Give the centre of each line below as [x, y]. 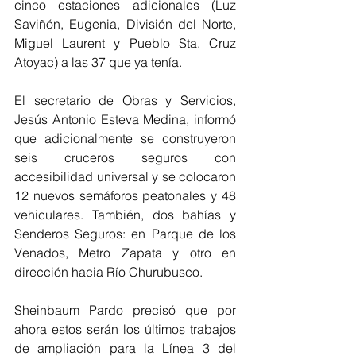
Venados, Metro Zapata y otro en [125, 253]
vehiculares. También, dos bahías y [125, 215]
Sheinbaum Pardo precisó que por [125, 310]
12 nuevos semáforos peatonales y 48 [125, 195]
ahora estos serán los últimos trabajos [125, 329]
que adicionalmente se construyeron [125, 138]
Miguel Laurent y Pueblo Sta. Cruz [125, 43]
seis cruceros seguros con [125, 157]
